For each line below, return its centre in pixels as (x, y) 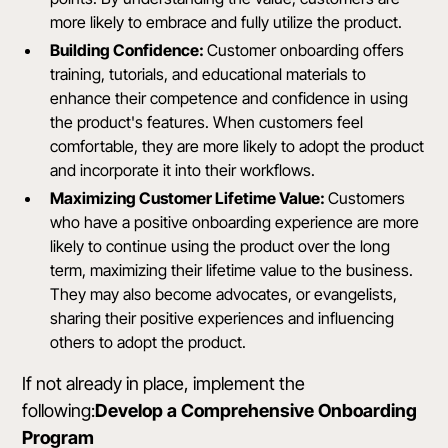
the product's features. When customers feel (207, 122)
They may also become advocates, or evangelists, (224, 294)
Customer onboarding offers (306, 50)
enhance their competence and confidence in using (229, 98)
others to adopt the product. (148, 342)
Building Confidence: (129, 50)
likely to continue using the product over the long (220, 246)
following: (59, 411)
